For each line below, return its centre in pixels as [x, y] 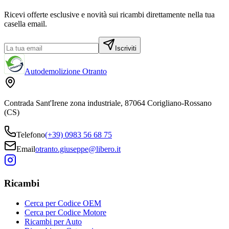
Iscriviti [126, 49]
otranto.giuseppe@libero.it [78, 149]
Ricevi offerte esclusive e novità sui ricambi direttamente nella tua [109, 15]
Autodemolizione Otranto [66, 72]
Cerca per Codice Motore [65, 212]
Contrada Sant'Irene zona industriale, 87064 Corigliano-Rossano [108, 103]
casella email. [26, 24]
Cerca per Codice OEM [63, 203]
